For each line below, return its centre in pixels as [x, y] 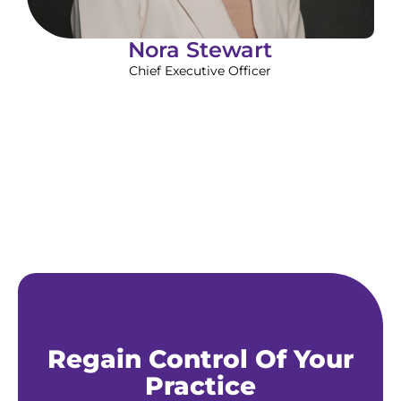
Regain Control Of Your [200, 359]
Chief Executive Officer [200, 71]
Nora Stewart [200, 50]
